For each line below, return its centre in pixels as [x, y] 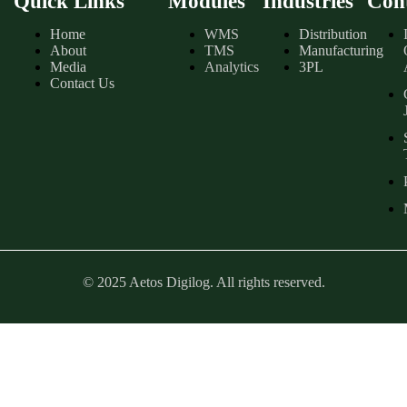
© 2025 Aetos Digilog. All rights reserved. [203, 282]
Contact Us [83, 83]
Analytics [232, 66]
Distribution [333, 34]
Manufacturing [341, 50]
